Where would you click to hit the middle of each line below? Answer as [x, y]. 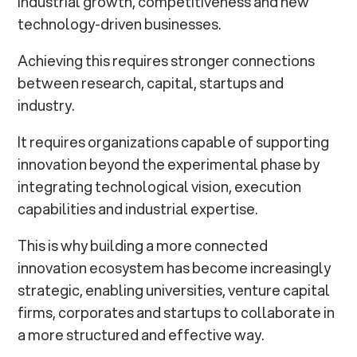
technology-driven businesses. [120, 24]
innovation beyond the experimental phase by [169, 165]
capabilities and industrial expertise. [138, 209]
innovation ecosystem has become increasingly [175, 268]
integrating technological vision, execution [160, 187]
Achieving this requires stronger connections [167, 61]
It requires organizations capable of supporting [174, 142]
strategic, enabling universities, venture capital [174, 290]
